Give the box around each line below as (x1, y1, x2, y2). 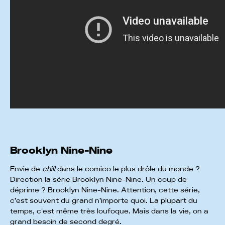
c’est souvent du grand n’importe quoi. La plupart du (10, 197, 197, 204)
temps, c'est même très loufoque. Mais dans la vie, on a (10, 207, 208, 215)
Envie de (10, 165, 40, 173)
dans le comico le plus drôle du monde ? (55, 165, 200, 173)
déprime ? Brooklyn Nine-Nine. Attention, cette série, (10, 186, 200, 194)
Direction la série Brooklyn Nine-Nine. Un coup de (10, 176, 187, 183)
